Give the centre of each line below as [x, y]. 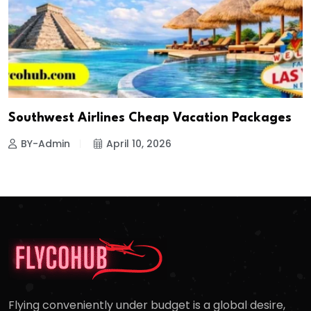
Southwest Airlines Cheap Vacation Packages [150, 118]
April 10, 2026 [139, 143]
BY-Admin [45, 143]
